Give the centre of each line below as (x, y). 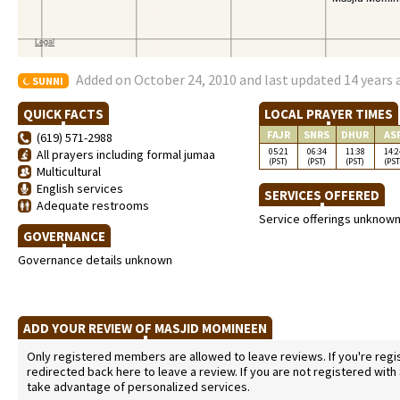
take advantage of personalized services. (138, 387)
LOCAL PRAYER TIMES (329, 114)
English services (77, 188)
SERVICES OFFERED (322, 195)
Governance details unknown (95, 260)
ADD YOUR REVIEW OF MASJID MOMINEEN (145, 328)
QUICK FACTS (63, 114)
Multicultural (66, 171)
